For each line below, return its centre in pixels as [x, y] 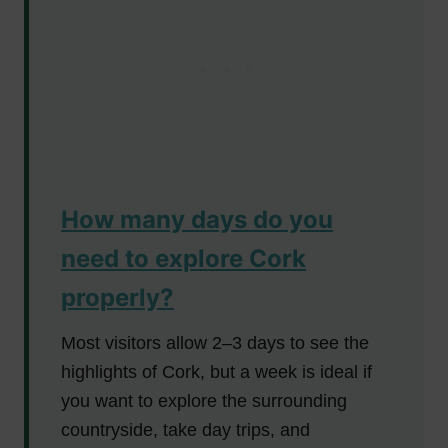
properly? [117, 297]
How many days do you [197, 219]
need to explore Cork [183, 258]
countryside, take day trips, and [185, 429]
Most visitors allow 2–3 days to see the [215, 342]
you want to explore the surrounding [204, 400]
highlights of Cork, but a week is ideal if [216, 371]
